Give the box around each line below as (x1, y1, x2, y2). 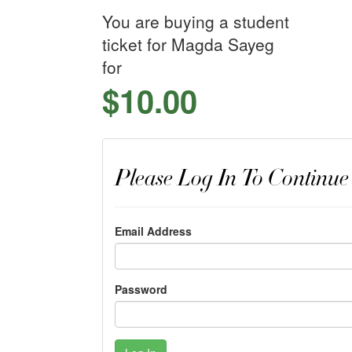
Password (114, 281, 167, 297)
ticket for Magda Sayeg (101, 32, 274, 56)
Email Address (114, 223, 192, 239)
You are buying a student (101, 9, 289, 33)
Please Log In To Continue (114, 163, 349, 193)
